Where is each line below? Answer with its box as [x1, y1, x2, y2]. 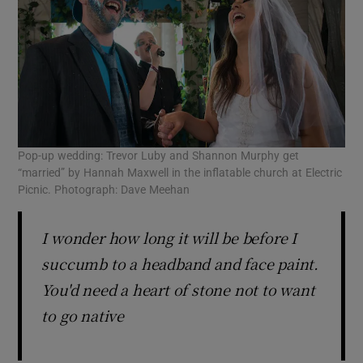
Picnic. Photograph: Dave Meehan [18, 184, 190, 195]
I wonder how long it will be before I [41, 227, 297, 248]
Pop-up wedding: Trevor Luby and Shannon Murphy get [18, 150, 300, 161]
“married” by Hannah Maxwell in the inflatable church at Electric [18, 167, 343, 178]
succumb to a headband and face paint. [41, 253, 319, 274]
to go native [41, 305, 125, 326]
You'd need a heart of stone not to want [41, 279, 315, 300]
